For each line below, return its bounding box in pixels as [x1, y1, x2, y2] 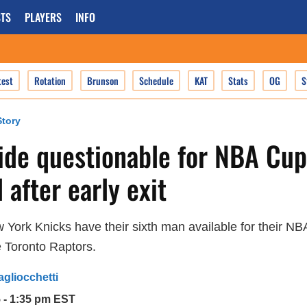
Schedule [139, 73, 174, 88]
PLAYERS [25, 9, 62, 25]
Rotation [34, 73, 66, 88]
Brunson [86, 73, 119, 88]
